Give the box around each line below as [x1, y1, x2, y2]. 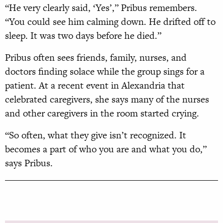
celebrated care [5, 93, 67, 107]
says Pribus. [5, 156, 53, 170]
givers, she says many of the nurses [67, 93, 209, 107]
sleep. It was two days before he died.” [5, 29, 161, 43]
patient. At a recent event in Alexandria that [5, 79, 185, 93]
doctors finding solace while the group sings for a [5, 65, 205, 79]
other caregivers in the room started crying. [23, 107, 199, 120]
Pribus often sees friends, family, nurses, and [5, 51, 187, 65]
